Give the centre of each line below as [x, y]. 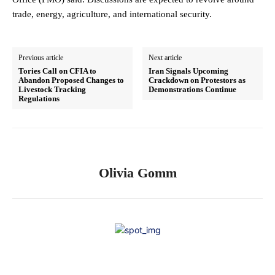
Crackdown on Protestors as [197, 80]
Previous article [41, 58]
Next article [165, 58]
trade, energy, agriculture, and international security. [112, 14]
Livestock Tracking [52, 90]
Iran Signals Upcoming [189, 71]
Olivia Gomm [137, 173]
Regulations [39, 99]
